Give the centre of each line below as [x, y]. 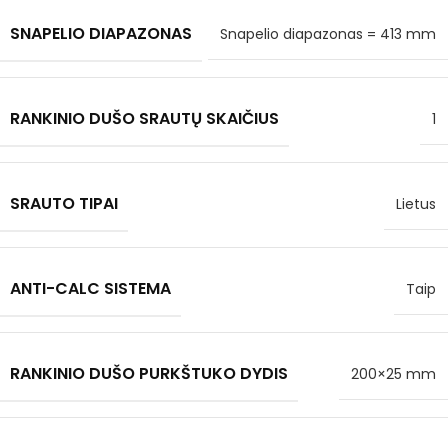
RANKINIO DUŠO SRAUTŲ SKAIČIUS [144, 119]
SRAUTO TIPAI [64, 204]
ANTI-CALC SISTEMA [90, 289]
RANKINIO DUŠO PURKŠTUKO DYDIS [149, 374]
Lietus [416, 204]
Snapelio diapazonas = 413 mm [328, 34]
